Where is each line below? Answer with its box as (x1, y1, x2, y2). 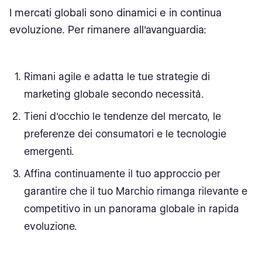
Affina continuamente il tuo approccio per (23, 168, 220, 180)
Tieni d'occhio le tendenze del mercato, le (23, 111, 221, 122)
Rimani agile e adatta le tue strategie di (23, 71, 210, 82)
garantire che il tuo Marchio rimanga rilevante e (23, 185, 247, 197)
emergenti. (23, 146, 74, 157)
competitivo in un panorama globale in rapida (23, 203, 239, 215)
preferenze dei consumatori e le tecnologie (23, 128, 226, 140)
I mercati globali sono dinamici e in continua (9, 6, 222, 19)
